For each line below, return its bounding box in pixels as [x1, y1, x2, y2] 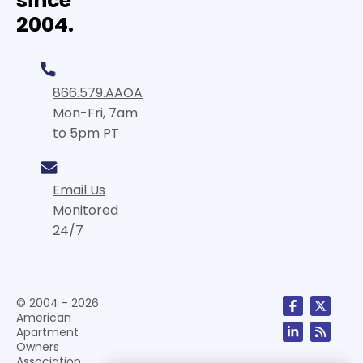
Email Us [53, 181, 105, 200]
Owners [16, 339, 59, 356]
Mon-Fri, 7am [53, 104, 138, 123]
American [16, 310, 71, 327]
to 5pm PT [53, 124, 119, 143]
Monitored [53, 201, 118, 220]
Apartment [16, 324, 79, 341]
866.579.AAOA [53, 83, 143, 103]
